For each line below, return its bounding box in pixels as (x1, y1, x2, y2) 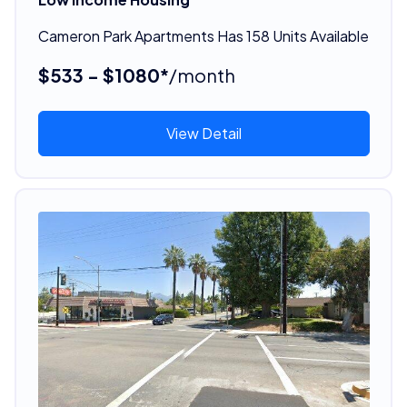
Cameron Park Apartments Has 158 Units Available (37, 25, 369, 45)
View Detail (165, 123, 242, 143)
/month (168, 63, 235, 86)
